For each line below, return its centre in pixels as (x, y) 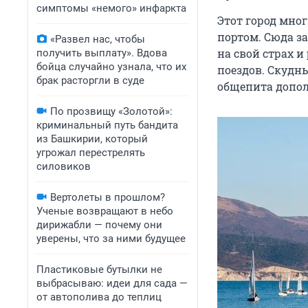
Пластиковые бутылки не (99, 269)
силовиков (64, 166)
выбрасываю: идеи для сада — (112, 283)
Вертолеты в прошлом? (108, 197)
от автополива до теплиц (99, 297)
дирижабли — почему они (99, 225)
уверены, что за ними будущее (111, 239)
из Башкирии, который (92, 139)
